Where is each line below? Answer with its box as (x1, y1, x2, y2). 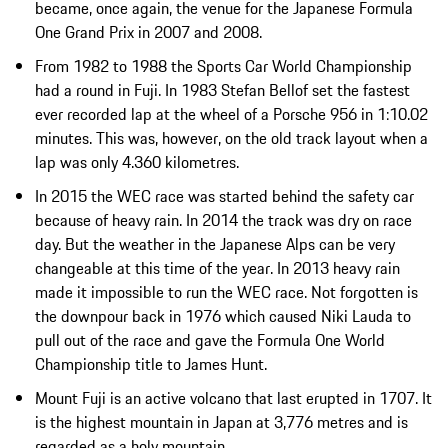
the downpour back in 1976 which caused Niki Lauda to (35, 303, 411, 328)
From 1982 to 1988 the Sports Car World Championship (35, 53, 412, 78)
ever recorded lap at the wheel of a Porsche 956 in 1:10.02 (35, 101, 428, 126)
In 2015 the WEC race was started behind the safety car (35, 183, 414, 208)
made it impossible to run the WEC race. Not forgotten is (35, 279, 418, 304)
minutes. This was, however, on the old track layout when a (35, 125, 428, 150)
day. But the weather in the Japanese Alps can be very (35, 231, 395, 256)
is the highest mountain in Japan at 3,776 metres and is (35, 409, 408, 434)
